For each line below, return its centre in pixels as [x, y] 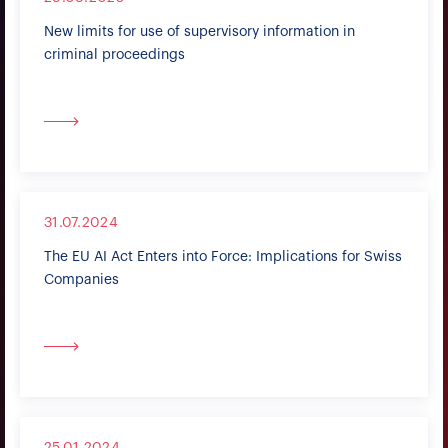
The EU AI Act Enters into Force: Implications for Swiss [223, 257]
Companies [81, 280]
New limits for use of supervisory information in [199, 32]
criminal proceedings [114, 55]
